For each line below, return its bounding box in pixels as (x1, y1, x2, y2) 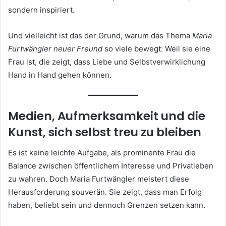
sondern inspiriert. (8, 5, 75, 15)
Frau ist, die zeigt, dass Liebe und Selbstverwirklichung (8, 56, 205, 67)
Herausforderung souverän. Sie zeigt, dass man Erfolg (8, 187, 202, 197)
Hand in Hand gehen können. (8, 70, 111, 80)
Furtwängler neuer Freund (8, 43, 102, 53)
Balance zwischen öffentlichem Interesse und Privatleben (8, 160, 213, 171)
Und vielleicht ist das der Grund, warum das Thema (8, 30, 192, 40)
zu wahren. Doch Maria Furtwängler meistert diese (8, 174, 189, 184)
